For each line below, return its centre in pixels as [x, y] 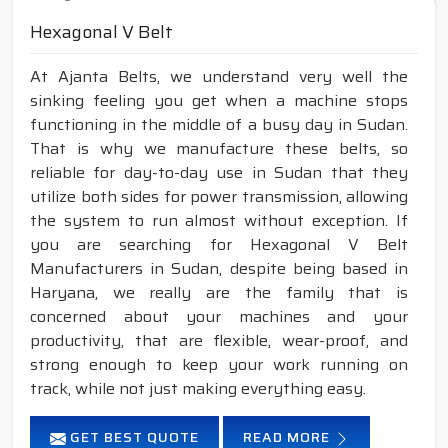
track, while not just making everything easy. [198, 389]
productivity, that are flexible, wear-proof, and [219, 341]
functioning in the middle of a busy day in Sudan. [219, 125]
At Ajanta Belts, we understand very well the [219, 77]
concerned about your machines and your [219, 317]
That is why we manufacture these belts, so [219, 149]
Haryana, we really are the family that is [219, 293]
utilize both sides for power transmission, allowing [219, 197]
